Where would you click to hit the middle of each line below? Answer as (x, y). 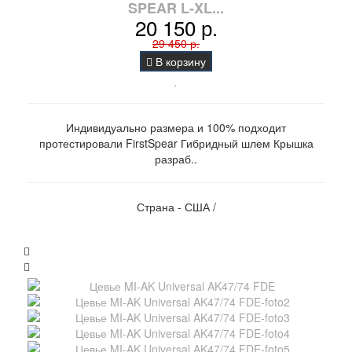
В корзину (179, 62)
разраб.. (176, 159)
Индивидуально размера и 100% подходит (176, 128)
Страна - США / (176, 207)
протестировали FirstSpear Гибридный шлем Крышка (176, 143)
